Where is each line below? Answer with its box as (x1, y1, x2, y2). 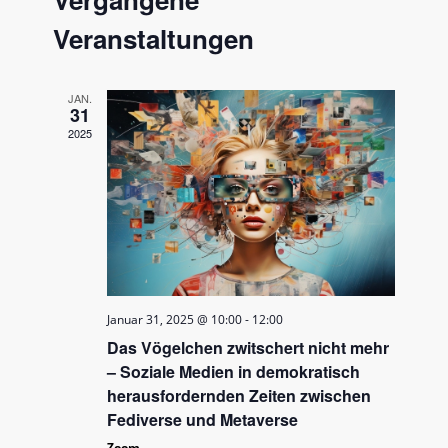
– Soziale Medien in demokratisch (107, 360, 361, 384)
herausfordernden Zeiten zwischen (107, 384, 372, 408)
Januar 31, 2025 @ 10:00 (107, 311, 243, 329)
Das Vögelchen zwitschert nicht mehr (107, 336, 390, 360)
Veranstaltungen (53, 20, 255, 57)
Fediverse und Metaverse (107, 408, 299, 432)
